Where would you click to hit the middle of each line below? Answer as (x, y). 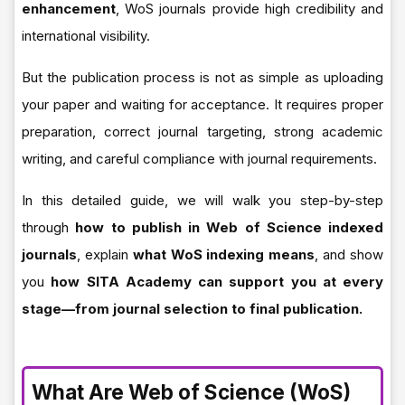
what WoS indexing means (224, 254)
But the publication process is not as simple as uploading (202, 77)
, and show (349, 254)
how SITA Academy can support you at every (217, 281)
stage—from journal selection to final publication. (192, 308)
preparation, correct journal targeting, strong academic (202, 131)
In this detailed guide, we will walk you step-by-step (202, 200)
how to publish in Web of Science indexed (229, 227)
